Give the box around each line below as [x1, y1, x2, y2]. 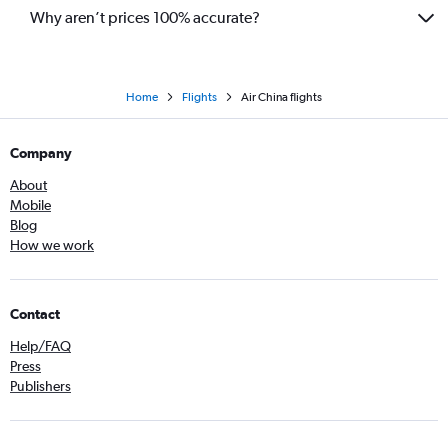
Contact [10, 305, 60, 322]
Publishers [10, 377, 71, 394]
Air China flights [241, 89, 322, 104]
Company [10, 144, 72, 161]
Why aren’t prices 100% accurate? [30, 8, 260, 27]
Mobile [10, 196, 51, 213]
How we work [10, 236, 94, 253]
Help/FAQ [10, 337, 71, 354]
